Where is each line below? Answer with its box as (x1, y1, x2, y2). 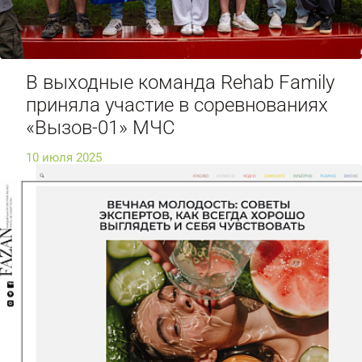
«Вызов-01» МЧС (26, 116, 175, 139)
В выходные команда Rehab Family (26, 70, 335, 94)
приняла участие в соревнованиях (26, 93, 328, 116)
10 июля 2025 (26, 149, 102, 165)
